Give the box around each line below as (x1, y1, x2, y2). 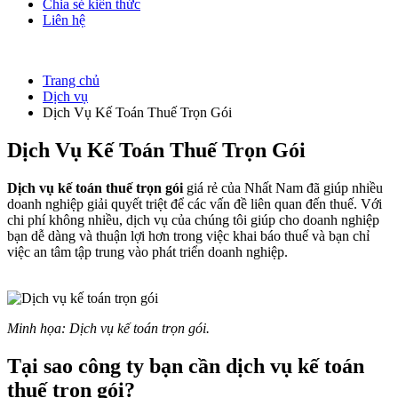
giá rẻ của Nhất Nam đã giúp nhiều (187, 179, 383, 195)
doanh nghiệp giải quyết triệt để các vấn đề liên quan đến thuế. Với (7, 195, 382, 211)
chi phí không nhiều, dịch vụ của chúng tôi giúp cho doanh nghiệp (7, 211, 379, 227)
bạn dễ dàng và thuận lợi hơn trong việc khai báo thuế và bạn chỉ (7, 227, 370, 243)
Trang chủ (43, 73, 99, 88)
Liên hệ (43, 12, 85, 28)
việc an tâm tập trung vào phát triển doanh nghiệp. (7, 243, 288, 259)
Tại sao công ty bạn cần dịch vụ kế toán (7, 354, 364, 378)
